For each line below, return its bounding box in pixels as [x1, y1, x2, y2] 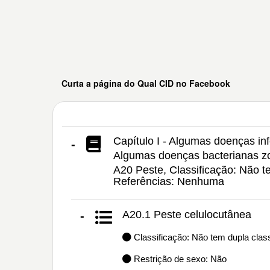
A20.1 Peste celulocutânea [122, 209, 251, 221]
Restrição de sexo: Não [131, 254, 227, 264]
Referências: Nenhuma [113, 175, 224, 187]
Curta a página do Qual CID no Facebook [61, 77, 230, 89]
